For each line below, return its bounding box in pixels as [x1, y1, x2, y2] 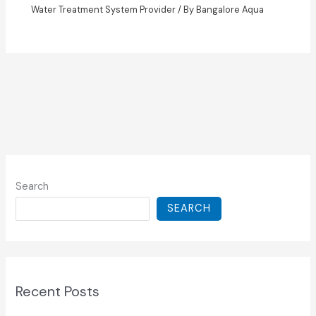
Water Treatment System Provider [31, 3, 176, 16]
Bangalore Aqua [196, 3, 265, 16]
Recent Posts [16, 282, 100, 301]
